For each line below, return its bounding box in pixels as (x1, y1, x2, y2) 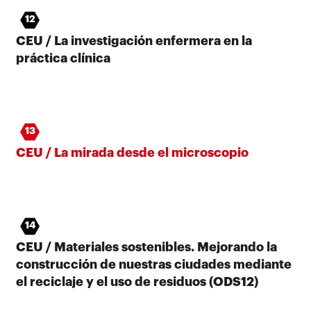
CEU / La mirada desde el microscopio (16, 146, 249, 159)
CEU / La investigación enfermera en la (16, 34, 252, 47)
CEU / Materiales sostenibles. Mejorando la (16, 240, 277, 253)
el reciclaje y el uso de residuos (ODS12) (16, 275, 258, 288)
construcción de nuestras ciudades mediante (16, 258, 292, 271)
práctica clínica (16, 51, 110, 65)
